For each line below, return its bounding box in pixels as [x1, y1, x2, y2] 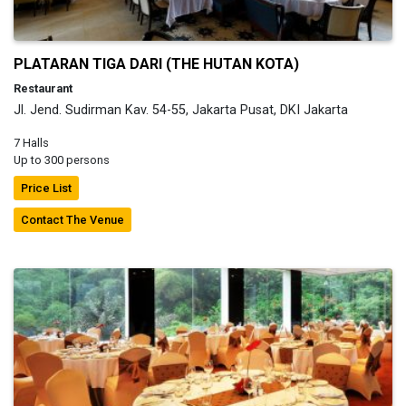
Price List [21, 180, 72, 195]
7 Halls [14, 135, 49, 150]
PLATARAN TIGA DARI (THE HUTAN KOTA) [14, 54, 299, 72]
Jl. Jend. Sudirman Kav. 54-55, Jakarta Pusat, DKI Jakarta [14, 101, 348, 118]
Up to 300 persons [14, 152, 110, 167]
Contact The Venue [21, 212, 124, 227]
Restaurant [14, 81, 72, 95]
